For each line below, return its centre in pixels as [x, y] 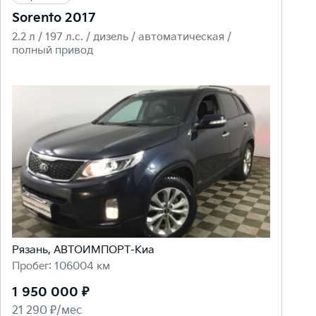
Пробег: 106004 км [61, 267]
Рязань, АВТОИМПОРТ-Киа [83, 250]
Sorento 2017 [54, 18]
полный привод [53, 50]
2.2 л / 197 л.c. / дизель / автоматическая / [122, 37]
